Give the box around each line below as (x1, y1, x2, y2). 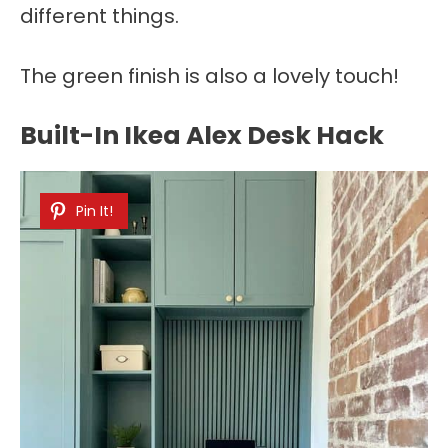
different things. (20, 2, 179, 31)
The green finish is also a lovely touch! (20, 62, 399, 91)
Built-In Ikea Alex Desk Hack (20, 118, 384, 154)
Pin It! (76, 201, 113, 222)
